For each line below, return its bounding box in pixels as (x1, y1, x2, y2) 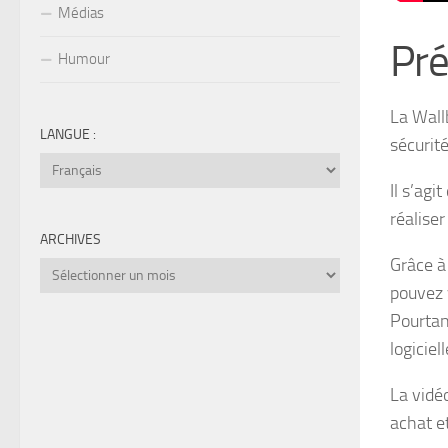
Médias (58, 4, 104, 23)
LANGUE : (40, 126, 96, 144)
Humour (58, 50, 110, 69)
